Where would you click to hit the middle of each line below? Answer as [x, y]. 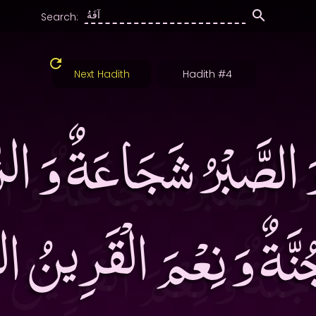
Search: [59, 17]
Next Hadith [102, 74]
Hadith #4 [207, 74]
